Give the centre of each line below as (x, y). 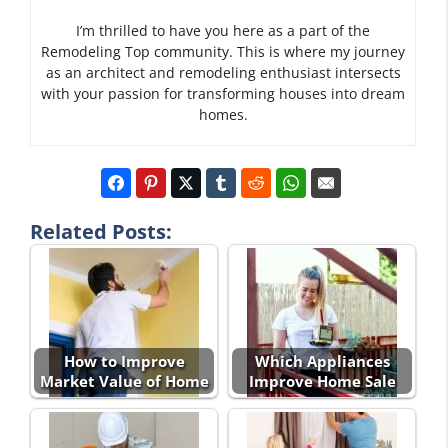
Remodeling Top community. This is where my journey (223, 52)
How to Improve (124, 361)
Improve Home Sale (322, 381)
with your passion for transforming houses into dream (223, 94)
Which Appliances (322, 361)
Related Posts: (101, 232)
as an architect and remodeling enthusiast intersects (223, 73)
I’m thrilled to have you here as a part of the (223, 31)
